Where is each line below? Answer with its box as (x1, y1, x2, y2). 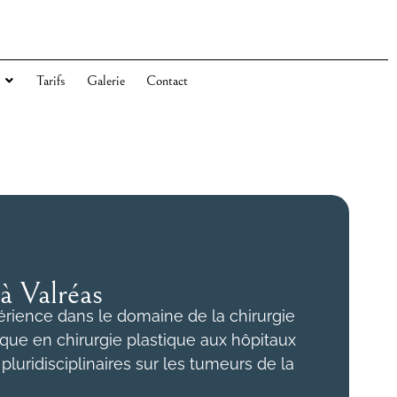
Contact (145, 73, 188, 90)
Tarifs (35, 73, 66, 90)
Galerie (86, 73, 125, 90)
